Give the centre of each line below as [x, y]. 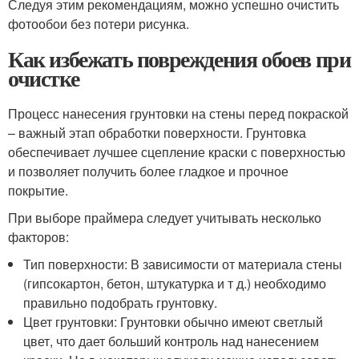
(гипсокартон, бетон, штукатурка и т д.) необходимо [175, 284]
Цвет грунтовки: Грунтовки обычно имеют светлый [173, 322]
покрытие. [38, 191]
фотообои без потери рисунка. [99, 24]
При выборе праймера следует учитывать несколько [165, 218]
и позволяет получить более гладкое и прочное [148, 171]
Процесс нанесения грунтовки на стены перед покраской [178, 114]
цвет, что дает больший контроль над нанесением [171, 341]
